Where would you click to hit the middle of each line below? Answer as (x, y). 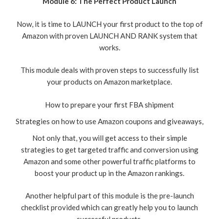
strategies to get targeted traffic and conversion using (109, 149)
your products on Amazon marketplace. (109, 82)
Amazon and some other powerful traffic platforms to (109, 161)
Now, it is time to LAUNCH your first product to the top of (109, 24)
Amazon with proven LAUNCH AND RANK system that (109, 35)
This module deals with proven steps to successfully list (109, 70)
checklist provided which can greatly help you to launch (109, 208)
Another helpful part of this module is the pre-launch (109, 196)
